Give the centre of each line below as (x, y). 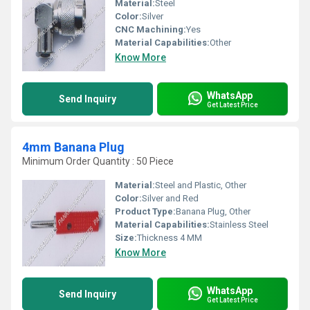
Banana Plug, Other (213, 211)
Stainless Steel (239, 225)
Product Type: (145, 211)
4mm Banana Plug (73, 147)
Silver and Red (170, 198)
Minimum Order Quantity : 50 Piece (98, 161)
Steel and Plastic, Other (201, 185)
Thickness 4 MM (170, 238)
